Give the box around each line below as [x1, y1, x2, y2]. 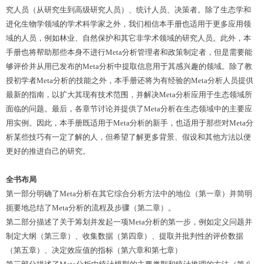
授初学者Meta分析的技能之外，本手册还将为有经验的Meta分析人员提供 [6, 76, 253, 85]
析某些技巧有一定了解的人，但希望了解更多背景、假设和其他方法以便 [6, 133, 251, 141]
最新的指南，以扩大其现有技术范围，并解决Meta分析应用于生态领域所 [6, 90, 252, 99]
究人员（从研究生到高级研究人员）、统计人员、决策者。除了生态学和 [6, 5, 251, 14]
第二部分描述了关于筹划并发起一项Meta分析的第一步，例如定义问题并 [6, 217, 252, 226]
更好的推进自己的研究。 [6, 147, 90, 156]
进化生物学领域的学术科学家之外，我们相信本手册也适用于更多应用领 [6, 19, 251, 28]
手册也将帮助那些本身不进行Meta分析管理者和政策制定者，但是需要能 [6, 48, 252, 57]
